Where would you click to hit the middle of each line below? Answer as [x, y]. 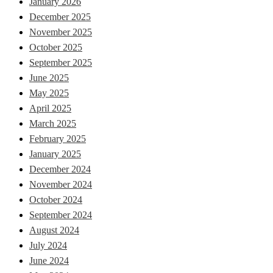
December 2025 [60, 17]
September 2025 [61, 63]
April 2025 [50, 108]
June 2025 [49, 78]
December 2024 [60, 169]
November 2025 [61, 32]
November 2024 [61, 185]
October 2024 [56, 200]
